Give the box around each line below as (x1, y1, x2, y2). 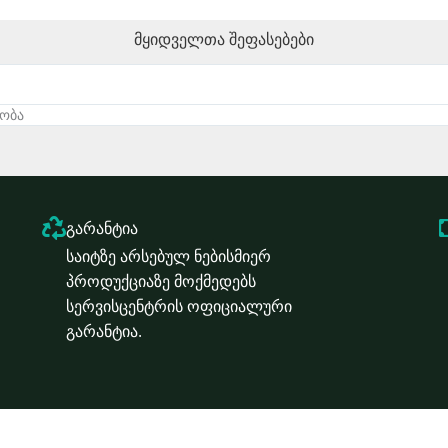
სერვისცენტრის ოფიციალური (65, 294, 292, 317)
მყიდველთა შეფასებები (134, 27, 314, 50)
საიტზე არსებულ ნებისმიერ (65, 244, 271, 267)
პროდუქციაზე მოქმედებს (65, 269, 256, 292)
